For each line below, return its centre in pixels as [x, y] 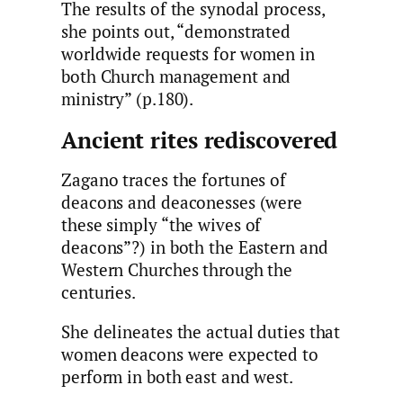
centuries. [99, 293]
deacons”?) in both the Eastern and [195, 248]
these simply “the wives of [161, 225]
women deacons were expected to [190, 354]
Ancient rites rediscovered [200, 140]
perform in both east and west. [177, 376]
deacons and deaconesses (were [182, 203]
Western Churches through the [177, 270]
